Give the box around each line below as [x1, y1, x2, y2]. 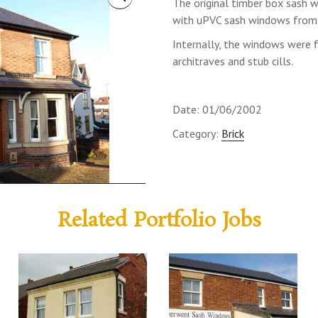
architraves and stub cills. [172, 54, 293, 69]
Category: [172, 126, 221, 141]
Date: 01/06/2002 [172, 102, 262, 117]
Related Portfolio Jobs [57, 207, 261, 236]
